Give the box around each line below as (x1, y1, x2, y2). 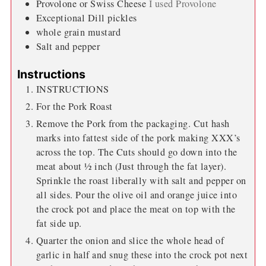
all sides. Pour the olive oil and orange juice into (36, 188, 237, 201)
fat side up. (36, 216, 82, 230)
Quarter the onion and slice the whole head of (36, 233, 224, 247)
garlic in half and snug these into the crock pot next (36, 248, 248, 261)
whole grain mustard (36, 25, 121, 39)
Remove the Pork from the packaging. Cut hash (36, 116, 230, 130)
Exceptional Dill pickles (36, 11, 137, 24)
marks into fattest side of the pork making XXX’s (36, 131, 240, 144)
